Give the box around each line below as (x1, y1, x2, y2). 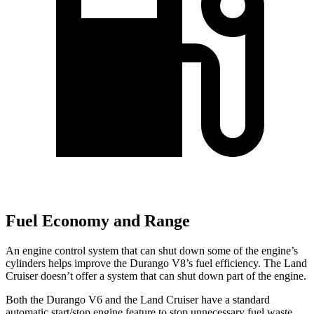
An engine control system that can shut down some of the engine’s (6, 245, 298, 257)
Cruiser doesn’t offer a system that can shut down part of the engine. (6, 270, 306, 282)
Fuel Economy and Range (6, 212, 190, 231)
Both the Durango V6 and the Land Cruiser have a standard (6, 294, 270, 306)
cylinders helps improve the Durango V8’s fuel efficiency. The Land (6, 257, 307, 270)
